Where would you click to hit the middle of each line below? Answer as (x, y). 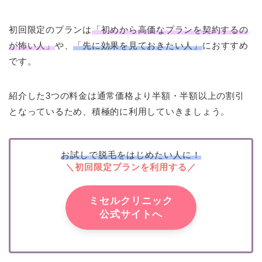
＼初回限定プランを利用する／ (131, 167)
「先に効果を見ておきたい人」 (138, 45)
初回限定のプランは (50, 29)
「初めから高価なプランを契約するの (170, 29)
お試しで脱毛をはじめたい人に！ (131, 155)
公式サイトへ (131, 215)
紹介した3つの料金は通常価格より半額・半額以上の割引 (127, 95)
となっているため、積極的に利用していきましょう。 (120, 111)
